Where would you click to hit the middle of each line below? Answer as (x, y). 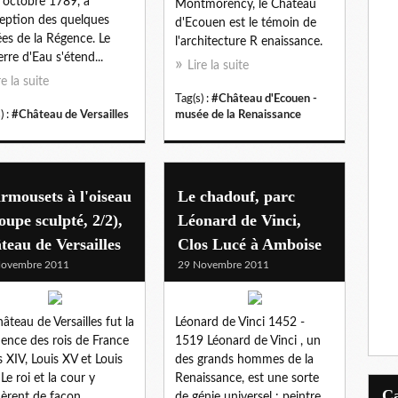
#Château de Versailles (70, 114)
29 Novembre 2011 (223, 264)
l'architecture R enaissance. (249, 41)
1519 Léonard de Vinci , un (248, 341)
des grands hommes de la (244, 359)
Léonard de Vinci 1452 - (240, 322)
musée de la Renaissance (238, 114)
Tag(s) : (193, 98)
